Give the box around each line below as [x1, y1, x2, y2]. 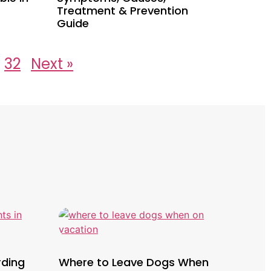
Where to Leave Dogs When [59, 254, 209, 270]
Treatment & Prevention [57, 2, 189, 18]
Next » [31, 53, 74, 74]
